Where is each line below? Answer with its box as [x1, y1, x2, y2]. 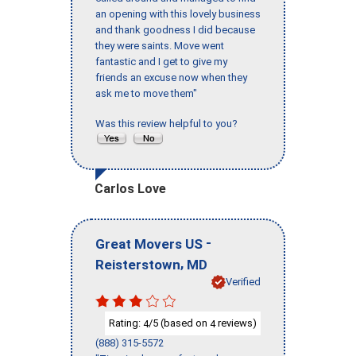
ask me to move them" [95, 87, 197, 100]
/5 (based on [149, 316, 210, 329]
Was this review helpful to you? [95, 118, 242, 130]
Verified [226, 275, 261, 288]
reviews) [215, 316, 257, 329]
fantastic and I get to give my [95, 56, 227, 68]
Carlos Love [95, 181, 166, 197]
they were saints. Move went [95, 40, 224, 52]
